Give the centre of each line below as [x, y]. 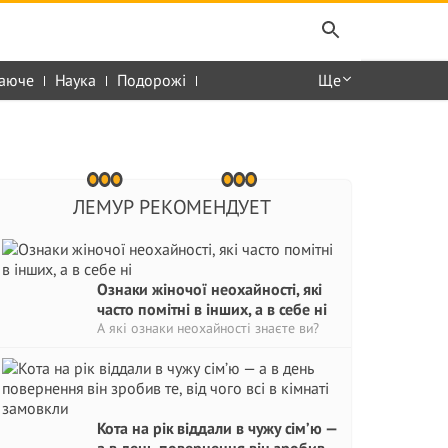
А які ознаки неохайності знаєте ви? [208, 328]
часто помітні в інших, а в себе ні [212, 309]
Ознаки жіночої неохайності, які [209, 289]
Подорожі [151, 80]
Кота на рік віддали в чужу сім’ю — [217, 428]
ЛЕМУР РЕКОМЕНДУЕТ [171, 207]
